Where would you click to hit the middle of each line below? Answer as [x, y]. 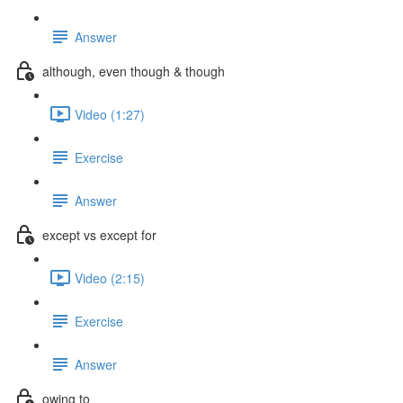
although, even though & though [134, 71]
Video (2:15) [110, 278]
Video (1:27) [110, 114]
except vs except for [99, 234]
